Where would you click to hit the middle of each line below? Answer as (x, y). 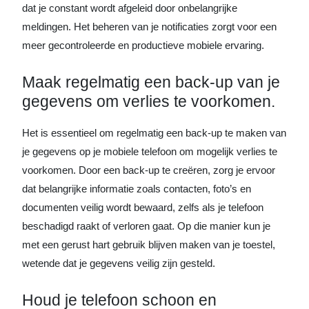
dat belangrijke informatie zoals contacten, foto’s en (137, 188)
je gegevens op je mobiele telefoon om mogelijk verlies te (150, 151)
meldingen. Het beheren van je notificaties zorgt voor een (149, 26)
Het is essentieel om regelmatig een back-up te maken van (154, 132)
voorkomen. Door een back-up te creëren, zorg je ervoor (149, 170)
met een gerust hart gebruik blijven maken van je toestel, (149, 244)
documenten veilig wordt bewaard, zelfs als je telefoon (143, 207)
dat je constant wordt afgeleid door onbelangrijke (130, 8)
